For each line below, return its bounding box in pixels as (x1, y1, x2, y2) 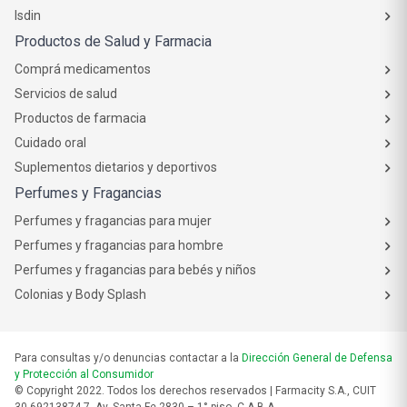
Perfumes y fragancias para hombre (15, 238, 223, 253)
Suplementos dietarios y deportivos (15, 160, 217, 174)
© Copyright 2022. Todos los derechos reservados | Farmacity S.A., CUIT (15, 384, 376, 397)
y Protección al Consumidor (15, 368, 154, 381)
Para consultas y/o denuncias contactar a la (15, 352, 242, 364)
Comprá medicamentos (15, 62, 151, 76)
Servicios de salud (15, 86, 117, 101)
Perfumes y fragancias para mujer (15, 213, 212, 228)
